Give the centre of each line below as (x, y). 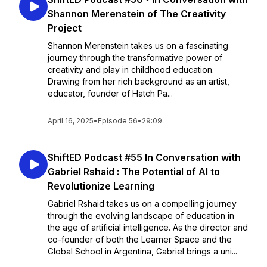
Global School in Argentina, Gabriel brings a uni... (142, 251)
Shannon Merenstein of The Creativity (137, 14)
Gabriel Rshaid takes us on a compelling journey (142, 204)
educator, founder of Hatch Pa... (110, 93)
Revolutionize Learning (101, 186)
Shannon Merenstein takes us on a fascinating (138, 46)
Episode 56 (118, 121)
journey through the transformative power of (135, 58)
